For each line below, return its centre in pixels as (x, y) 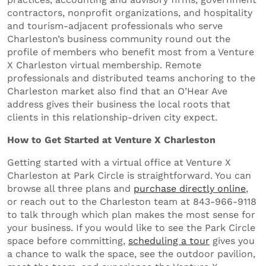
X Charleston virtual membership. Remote (104, 65)
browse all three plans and (70, 188)
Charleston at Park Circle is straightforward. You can (129, 175)
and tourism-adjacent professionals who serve (115, 26)
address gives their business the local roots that (119, 104)
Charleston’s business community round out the (119, 39)
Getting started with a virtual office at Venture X (119, 162)
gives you (232, 240)
